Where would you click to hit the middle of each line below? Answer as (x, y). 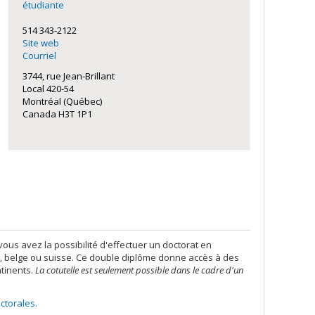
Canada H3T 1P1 (58, 114)
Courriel (40, 56)
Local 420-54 (49, 89)
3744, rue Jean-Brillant (69, 76)
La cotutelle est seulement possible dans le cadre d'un (139, 270)
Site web (41, 43)
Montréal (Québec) (63, 101)
